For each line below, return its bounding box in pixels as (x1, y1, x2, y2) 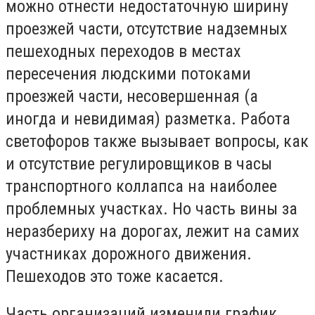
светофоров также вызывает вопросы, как (6, 131, 309, 151)
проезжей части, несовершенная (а (6, 86, 258, 106)
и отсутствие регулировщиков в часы (6, 153, 272, 174)
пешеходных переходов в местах (6, 41, 241, 61)
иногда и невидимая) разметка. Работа (6, 108, 290, 129)
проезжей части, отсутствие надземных (6, 18, 288, 39)
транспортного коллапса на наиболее (6, 176, 277, 196)
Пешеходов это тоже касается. (6, 266, 224, 286)
